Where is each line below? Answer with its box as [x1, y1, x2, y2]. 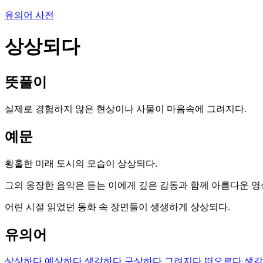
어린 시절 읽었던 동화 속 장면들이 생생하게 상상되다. [5, 201, 230, 212]
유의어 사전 [5, 10, 54, 20]
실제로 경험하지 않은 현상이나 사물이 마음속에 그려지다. [5, 103, 247, 114]
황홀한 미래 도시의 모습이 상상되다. [5, 158, 157, 168]
